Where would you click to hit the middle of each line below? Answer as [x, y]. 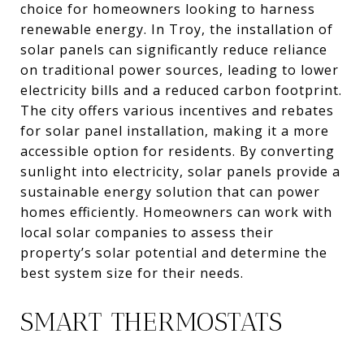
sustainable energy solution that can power [170, 191]
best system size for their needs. [132, 273]
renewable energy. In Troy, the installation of [177, 29]
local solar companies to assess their [147, 232]
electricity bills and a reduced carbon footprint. [181, 90]
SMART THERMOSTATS [152, 321]
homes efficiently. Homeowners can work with [176, 212]
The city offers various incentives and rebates [177, 110]
